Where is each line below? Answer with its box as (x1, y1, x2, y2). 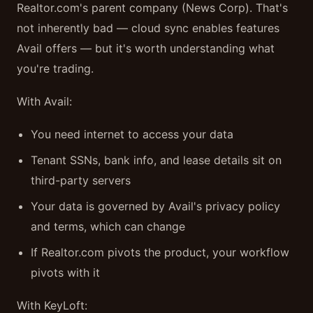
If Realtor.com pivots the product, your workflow (31, 245, 289, 259)
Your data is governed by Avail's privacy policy (31, 199, 280, 213)
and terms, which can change (31, 219, 185, 233)
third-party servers (31, 173, 131, 187)
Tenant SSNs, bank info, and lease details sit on (31, 153, 282, 167)
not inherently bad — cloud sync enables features (17, 21, 279, 35)
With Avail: (17, 94, 72, 108)
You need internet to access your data (31, 127, 233, 141)
